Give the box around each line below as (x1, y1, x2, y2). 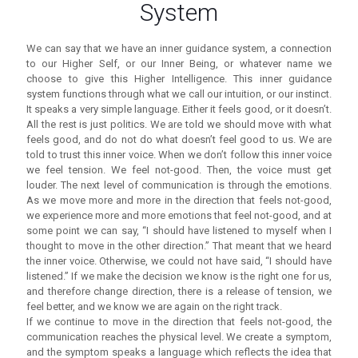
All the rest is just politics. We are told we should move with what (26, 118, 332, 131)
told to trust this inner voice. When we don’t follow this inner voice (26, 149, 332, 161)
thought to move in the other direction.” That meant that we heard (26, 240, 332, 253)
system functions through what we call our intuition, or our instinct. (26, 88, 332, 101)
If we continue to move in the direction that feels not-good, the (26, 316, 332, 328)
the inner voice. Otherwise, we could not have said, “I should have (26, 255, 332, 268)
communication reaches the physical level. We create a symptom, (26, 331, 332, 344)
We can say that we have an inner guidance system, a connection (26, 42, 332, 55)
